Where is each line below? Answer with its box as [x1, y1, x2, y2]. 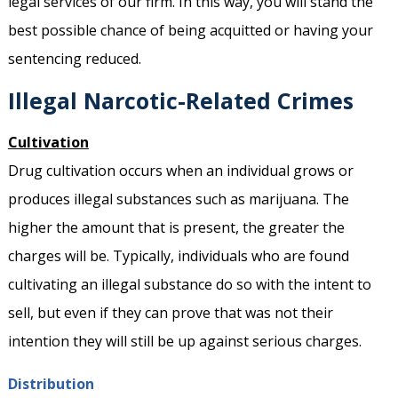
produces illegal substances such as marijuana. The [7, 189, 349, 210]
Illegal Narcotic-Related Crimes [7, 85, 354, 116]
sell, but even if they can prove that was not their [7, 303, 333, 323]
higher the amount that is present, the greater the [7, 218, 345, 238]
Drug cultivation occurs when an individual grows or [7, 161, 354, 181]
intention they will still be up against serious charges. [7, 331, 362, 352]
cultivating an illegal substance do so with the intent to [7, 275, 371, 295]
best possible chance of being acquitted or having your [7, 20, 373, 41]
